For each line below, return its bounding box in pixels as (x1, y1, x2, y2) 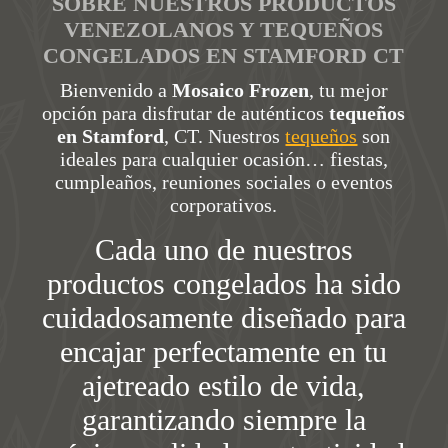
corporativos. (170, 194, 278, 216)
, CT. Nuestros (164, 125, 286, 147)
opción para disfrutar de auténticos (42, 102, 330, 124)
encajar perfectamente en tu (60, 335, 388, 368)
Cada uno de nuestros (94, 233, 353, 266)
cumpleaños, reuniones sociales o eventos (54, 171, 393, 193)
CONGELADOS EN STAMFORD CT (43, 43, 405, 68)
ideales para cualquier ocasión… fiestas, (59, 148, 388, 170)
